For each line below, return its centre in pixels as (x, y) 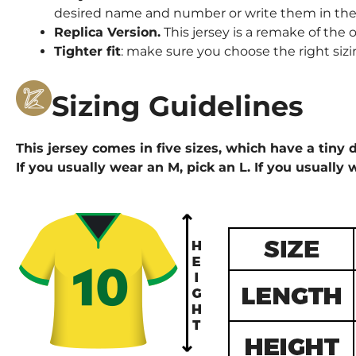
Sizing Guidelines (178, 106)
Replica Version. (107, 32)
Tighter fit (87, 51)
